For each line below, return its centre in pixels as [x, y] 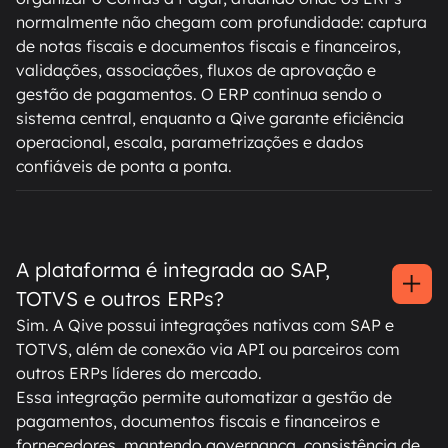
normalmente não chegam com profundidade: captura [221, 22]
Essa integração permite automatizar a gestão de [204, 397]
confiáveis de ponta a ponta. [124, 166]
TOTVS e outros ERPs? [120, 299]
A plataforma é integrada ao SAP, [173, 270]
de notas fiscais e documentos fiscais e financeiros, [208, 46]
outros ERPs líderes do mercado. [139, 373]
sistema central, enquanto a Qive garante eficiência [210, 118]
